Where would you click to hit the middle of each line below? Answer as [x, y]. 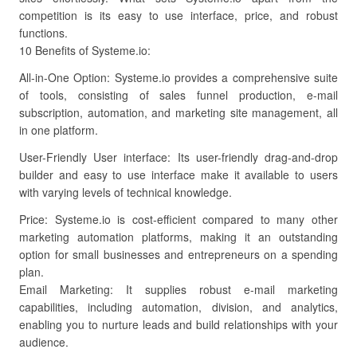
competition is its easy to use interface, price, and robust [178, 15]
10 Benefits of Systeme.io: [85, 50]
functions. [43, 33]
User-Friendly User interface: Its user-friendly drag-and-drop [178, 157]
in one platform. [59, 130]
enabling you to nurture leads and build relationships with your [178, 324]
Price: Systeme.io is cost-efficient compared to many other [178, 219]
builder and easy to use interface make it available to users [178, 175]
